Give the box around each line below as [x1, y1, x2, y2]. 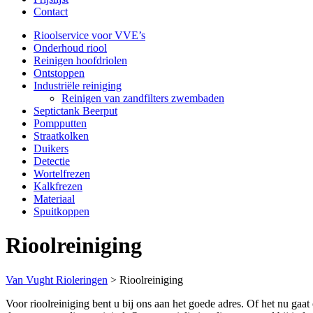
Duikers [34, 143, 68, 154]
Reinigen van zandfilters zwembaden [61, 92, 224, 104]
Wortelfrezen [34, 168, 90, 180]
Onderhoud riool [34, 42, 107, 54]
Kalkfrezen [34, 180, 82, 192]
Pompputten [34, 117, 87, 129]
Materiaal [34, 193, 75, 205]
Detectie [34, 155, 70, 167]
